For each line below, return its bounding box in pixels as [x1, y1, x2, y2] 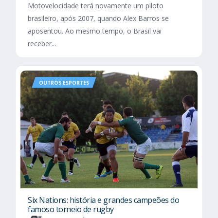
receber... [28, 38, 56, 48]
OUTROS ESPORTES [39, 79, 89, 86]
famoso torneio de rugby [28, 204, 114, 215]
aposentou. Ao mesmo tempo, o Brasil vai [28, 26, 162, 36]
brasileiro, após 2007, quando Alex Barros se [28, 13, 169, 23]
